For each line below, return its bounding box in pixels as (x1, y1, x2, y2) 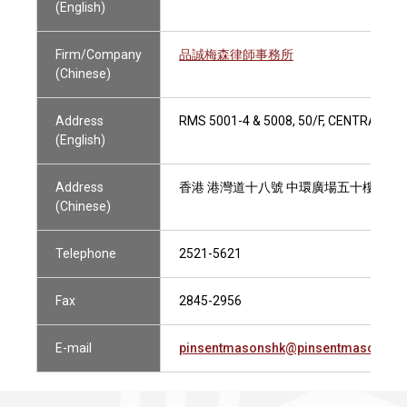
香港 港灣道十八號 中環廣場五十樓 (179, 180, 375, 194)
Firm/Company (55, 47, 142, 62)
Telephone (55, 246, 116, 261)
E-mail (55, 341, 92, 355)
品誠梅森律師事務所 (179, 47, 293, 62)
